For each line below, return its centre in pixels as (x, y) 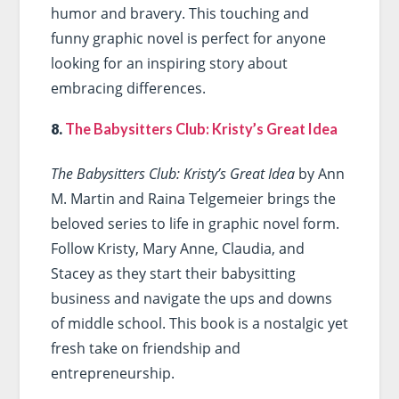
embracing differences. (128, 88)
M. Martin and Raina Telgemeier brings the (193, 198)
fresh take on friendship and (145, 348)
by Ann (319, 173)
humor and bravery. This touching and (179, 13)
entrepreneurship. (112, 373)
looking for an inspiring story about (169, 63)
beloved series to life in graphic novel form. (195, 223)
